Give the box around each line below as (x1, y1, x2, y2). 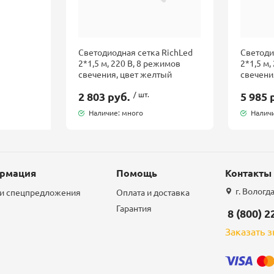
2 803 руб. (78, 89, 130, 103)
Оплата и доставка (116, 187, 190, 198)
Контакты (225, 166, 272, 179)
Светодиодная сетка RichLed (78, 46, 193, 57)
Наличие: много (88, 108, 143, 117)
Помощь (116, 166, 158, 179)
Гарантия (116, 202, 152, 213)
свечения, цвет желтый (78, 68, 172, 80)
